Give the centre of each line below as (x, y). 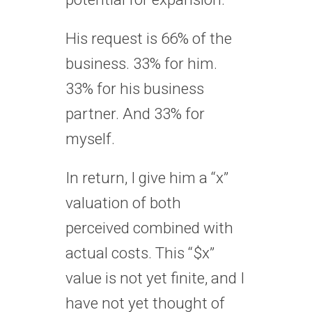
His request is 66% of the (149, 38)
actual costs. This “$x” (140, 252)
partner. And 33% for (135, 113)
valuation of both (123, 202)
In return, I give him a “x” (147, 177)
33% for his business (135, 88)
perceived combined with (149, 227)
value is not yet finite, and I (155, 278)
